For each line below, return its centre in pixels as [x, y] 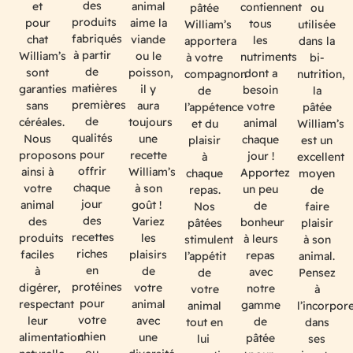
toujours [150, 123]
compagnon [215, 74]
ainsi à [38, 171]
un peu [261, 189]
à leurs [260, 238]
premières [99, 105]
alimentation [51, 337]
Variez [148, 222]
